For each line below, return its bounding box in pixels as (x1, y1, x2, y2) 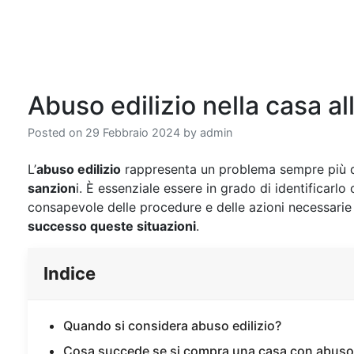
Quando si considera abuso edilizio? (63, 318, 281, 333)
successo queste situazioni (28, 218, 196, 234)
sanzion (28, 180, 76, 196)
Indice (43, 263, 96, 284)
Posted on (28, 126, 85, 139)
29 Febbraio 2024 (85, 126, 180, 139)
